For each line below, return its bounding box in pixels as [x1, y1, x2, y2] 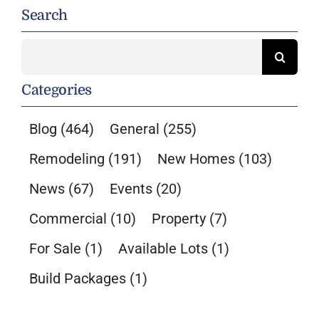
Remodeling [28, 150, 105, 168]
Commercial [28, 210, 107, 228]
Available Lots [117, 240, 208, 258]
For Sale [28, 240, 81, 258]
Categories [21, 82, 92, 99]
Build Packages [28, 270, 126, 288]
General [109, 120, 159, 138]
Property [151, 210, 206, 228]
